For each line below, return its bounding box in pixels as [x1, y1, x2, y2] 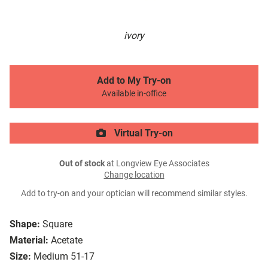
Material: [10, 234, 48, 246]
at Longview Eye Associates [104, 159, 209, 169]
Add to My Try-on [97, 75, 171, 87]
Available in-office [102, 89, 166, 99]
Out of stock [59, 159, 105, 169]
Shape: [10, 218, 40, 230]
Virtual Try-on [112, 127, 173, 139]
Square [42, 218, 72, 230]
